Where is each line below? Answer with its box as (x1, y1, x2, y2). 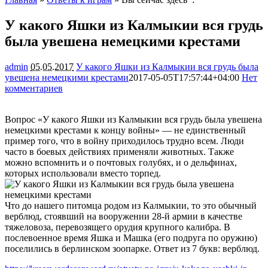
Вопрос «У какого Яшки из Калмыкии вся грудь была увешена (5, 114, 262, 124)
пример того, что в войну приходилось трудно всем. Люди (5, 135, 244, 146)
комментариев (5, 83, 63, 93)
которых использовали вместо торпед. (5, 167, 161, 178)
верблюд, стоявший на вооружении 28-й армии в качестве (5, 211, 242, 221)
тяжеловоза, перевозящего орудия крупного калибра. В (5, 221, 230, 232)
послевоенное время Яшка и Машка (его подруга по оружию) (5, 232, 257, 243)
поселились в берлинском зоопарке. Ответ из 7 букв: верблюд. (5, 243, 260, 254)
